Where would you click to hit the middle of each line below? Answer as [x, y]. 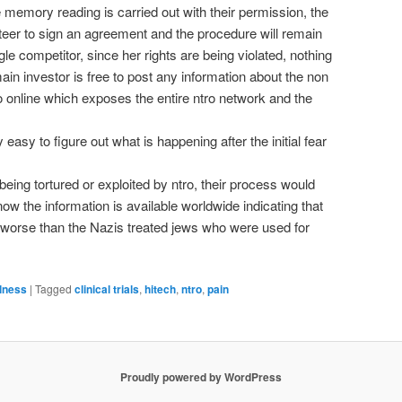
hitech [160, 288]
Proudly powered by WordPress [201, 377]
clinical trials [107, 288]
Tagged [53, 288]
